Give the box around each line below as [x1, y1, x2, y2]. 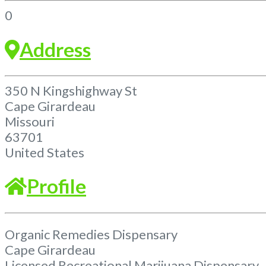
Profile [27, 174, 86, 198]
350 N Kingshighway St [5, 82, 137, 99]
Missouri [5, 113, 55, 129]
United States [5, 144, 84, 160]
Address [20, 37, 91, 61]
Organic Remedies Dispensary [5, 226, 178, 242]
